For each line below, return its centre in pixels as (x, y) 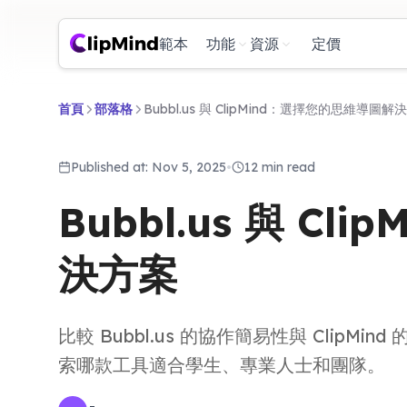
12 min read (280, 167)
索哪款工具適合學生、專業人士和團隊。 (222, 365)
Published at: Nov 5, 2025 (149, 167)
